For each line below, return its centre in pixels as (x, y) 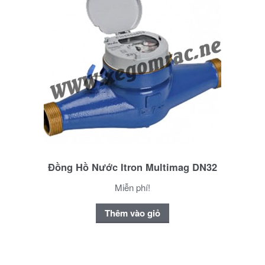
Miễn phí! (132, 187)
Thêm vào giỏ (132, 213)
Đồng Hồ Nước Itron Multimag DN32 (132, 167)
